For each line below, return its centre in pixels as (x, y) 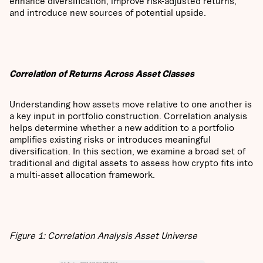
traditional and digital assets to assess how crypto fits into (131, 163)
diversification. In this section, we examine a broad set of (127, 151)
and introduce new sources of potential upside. (108, 13)
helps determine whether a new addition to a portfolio (122, 128)
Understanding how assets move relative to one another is (131, 104)
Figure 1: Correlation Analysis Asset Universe (103, 236)
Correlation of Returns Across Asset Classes (102, 74)
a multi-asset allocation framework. (82, 175)
